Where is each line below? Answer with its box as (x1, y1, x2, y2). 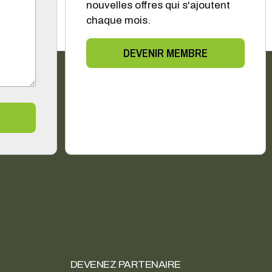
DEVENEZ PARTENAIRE (70, 258, 181, 270)
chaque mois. (86, 14, 151, 26)
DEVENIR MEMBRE (123, 45, 208, 61)
